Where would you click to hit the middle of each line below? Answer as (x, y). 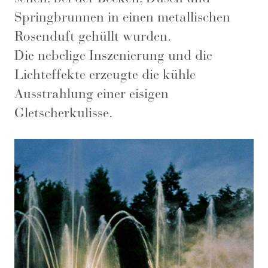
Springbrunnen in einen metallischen (122, 17)
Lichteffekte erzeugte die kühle (105, 74)
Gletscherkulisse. (67, 112)
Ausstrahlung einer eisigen (92, 93)
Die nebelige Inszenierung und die (113, 55)
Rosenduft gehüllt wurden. (93, 36)
